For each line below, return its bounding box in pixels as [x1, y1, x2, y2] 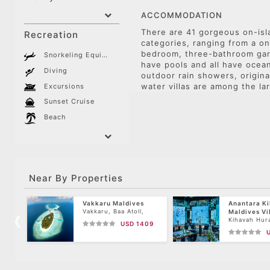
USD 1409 [120, 219, 154, 227]
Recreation [24, 29, 78, 41]
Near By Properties [29, 172, 123, 184]
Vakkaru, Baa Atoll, [83, 207, 145, 215]
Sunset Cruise [44, 97, 95, 106]
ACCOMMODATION [140, 10, 222, 20]
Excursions [44, 81, 85, 90]
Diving [44, 66, 68, 75]
